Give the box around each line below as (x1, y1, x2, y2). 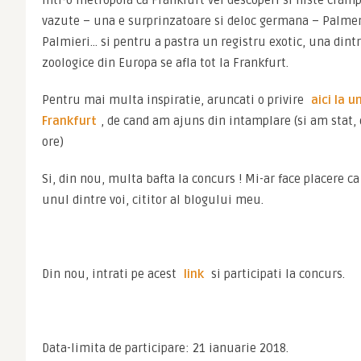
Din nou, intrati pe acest (42, 267, 180, 281)
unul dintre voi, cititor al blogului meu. (42, 193, 263, 207)
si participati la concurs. (208, 267, 345, 281)
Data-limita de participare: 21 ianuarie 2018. (42, 341, 288, 355)
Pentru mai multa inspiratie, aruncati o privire (42, 93, 307, 107)
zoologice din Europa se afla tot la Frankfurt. (42, 56, 288, 70)
